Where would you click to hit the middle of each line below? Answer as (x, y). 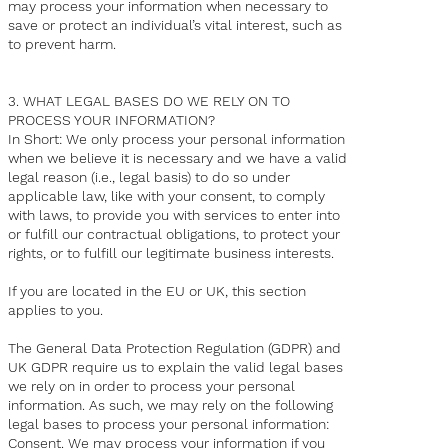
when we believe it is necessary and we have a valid (178, 158)
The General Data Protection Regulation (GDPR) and (175, 348)
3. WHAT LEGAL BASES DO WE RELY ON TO (149, 101)
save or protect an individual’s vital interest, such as (175, 25)
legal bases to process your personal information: (169, 424)
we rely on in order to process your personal (152, 386)
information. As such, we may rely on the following (171, 405)
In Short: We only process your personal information (177, 139)
